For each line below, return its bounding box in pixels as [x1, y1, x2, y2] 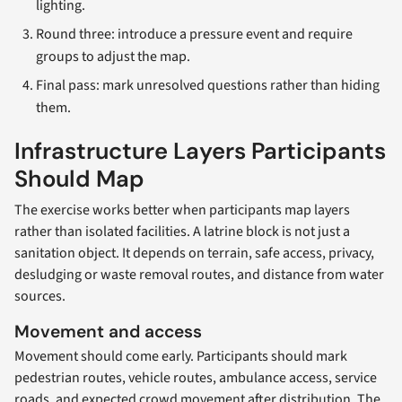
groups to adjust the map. [36, 46, 190, 66]
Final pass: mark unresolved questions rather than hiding [36, 74, 380, 95]
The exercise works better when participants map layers [14, 199, 350, 220]
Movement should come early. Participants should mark [14, 346, 347, 367]
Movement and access [14, 319, 202, 343]
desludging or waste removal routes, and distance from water [14, 264, 384, 284]
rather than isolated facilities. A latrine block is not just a [14, 221, 350, 241]
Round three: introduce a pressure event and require [36, 23, 353, 44]
